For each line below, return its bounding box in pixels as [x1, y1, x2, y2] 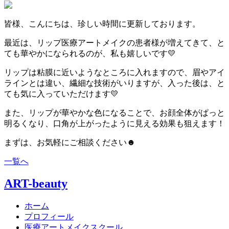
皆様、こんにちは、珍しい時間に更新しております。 [4, 19, 200, 28]
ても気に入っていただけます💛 [4, 89, 119, 98]
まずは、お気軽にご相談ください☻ [4, 138, 135, 147]
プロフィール [25, 212, 74, 221]
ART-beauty [4, 177, 67, 191]
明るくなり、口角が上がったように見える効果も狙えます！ [4, 119, 225, 128]
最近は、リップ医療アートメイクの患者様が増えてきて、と [4, 38, 225, 47]
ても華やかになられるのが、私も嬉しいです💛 [4, 49, 176, 58]
